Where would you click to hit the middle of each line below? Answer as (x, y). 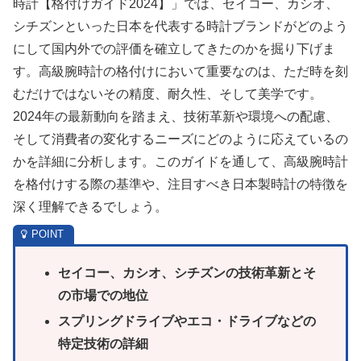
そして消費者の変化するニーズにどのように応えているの (180, 139)
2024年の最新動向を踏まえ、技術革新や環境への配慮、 (176, 117)
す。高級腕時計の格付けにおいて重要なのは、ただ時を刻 (180, 72)
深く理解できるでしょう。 (90, 207)
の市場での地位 (104, 296)
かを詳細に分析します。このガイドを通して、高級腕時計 (180, 162)
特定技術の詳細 (104, 343)
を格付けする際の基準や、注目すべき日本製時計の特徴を (180, 185)
